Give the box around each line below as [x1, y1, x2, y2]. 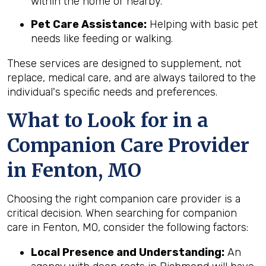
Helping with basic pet [147, 17, 258, 31]
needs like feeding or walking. [31, 31, 173, 45]
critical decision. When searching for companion [7, 206, 237, 220]
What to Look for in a [7, 108, 208, 132]
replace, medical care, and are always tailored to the [7, 71, 256, 84]
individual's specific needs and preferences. [7, 85, 217, 99]
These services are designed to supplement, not [7, 56, 241, 70]
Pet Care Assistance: [31, 17, 147, 31]
